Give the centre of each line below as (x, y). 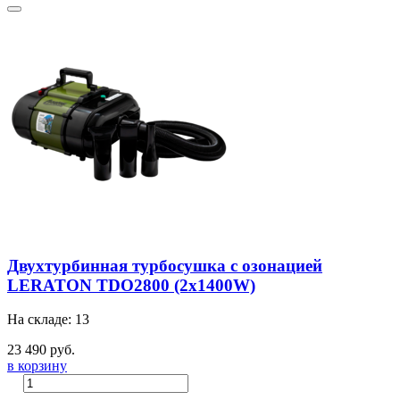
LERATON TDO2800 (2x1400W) (131, 285)
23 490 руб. (41, 350)
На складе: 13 (48, 320)
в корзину (37, 366)
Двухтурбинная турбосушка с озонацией (165, 265)
